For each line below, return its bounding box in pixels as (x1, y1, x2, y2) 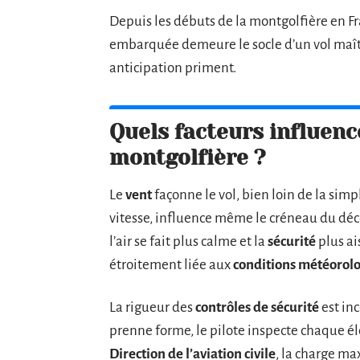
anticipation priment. (109, 59, 236, 76)
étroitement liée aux (109, 256, 233, 272)
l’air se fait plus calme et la (109, 233, 268, 249)
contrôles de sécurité (195, 299, 319, 315)
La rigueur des (109, 299, 195, 315)
